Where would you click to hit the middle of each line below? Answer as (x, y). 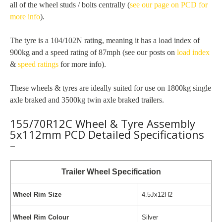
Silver (149, 217)
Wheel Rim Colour (41, 217)
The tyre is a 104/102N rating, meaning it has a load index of (105, 40)
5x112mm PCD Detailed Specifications (107, 134)
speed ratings (38, 64)
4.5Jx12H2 (156, 194)
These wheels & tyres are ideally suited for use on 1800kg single (111, 88)
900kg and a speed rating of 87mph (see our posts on (93, 52)
